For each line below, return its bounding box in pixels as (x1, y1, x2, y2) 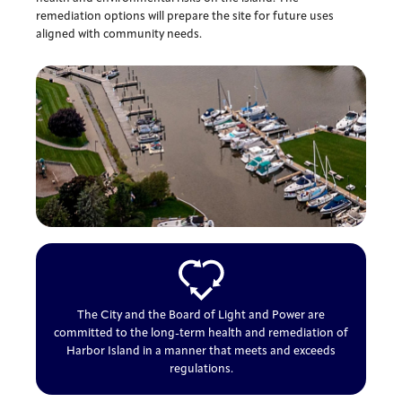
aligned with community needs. (36, 28, 203, 40)
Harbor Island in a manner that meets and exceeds (66, 345, 336, 357)
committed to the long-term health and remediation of (54, 327, 348, 339)
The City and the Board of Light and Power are (77, 309, 325, 321)
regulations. (169, 363, 233, 375)
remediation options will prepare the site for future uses (36, 10, 335, 22)
